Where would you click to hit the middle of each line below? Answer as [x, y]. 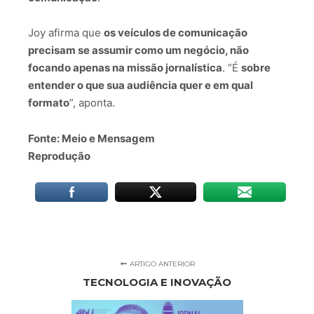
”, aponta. [92, 103]
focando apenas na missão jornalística [125, 68]
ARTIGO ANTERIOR [162, 264]
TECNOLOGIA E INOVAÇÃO [157, 282]
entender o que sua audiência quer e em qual [141, 86]
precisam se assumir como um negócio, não [138, 50]
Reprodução [59, 156]
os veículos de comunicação [176, 33]
